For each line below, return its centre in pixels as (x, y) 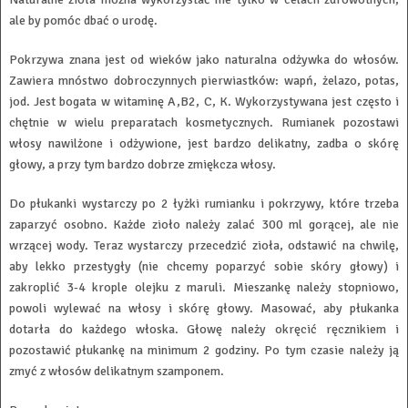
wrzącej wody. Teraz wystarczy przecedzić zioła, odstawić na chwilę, (204, 246)
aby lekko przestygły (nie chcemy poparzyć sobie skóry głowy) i (204, 267)
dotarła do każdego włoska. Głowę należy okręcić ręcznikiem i (204, 330)
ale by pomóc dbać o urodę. (83, 21)
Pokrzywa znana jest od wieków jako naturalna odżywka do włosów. (204, 60)
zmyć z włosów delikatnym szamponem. (116, 372)
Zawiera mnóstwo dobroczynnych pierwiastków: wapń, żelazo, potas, (204, 81)
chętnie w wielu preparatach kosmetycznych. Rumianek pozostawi (204, 123)
